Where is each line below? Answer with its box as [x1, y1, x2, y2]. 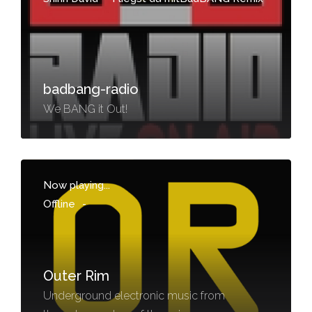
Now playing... [43, 179, 110, 192]
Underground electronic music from [43, 289, 225, 302]
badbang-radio [43, 81, 139, 97]
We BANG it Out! [43, 102, 127, 116]
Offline [43, 198, 75, 210]
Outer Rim [43, 267, 109, 284]
